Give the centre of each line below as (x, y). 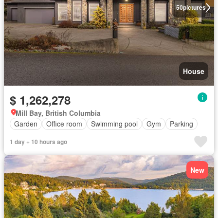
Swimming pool (114, 124)
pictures (194, 8)
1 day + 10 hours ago (38, 141)
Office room (64, 124)
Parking (182, 124)
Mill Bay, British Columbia (58, 113)
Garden (26, 124)
